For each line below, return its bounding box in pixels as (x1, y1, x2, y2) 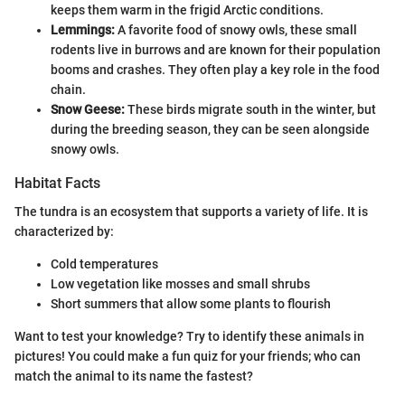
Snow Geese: (51, 101, 125, 117)
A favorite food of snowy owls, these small (115, 22, 357, 37)
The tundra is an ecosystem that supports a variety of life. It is (14, 203, 368, 219)
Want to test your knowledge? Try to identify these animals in (14, 328, 364, 344)
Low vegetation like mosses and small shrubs (51, 276, 310, 291)
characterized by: (14, 223, 114, 239)
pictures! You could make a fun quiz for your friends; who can (14, 348, 361, 363)
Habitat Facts (14, 174, 100, 192)
